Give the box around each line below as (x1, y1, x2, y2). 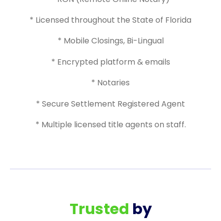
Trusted (69, 199, 129, 220)
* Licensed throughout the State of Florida (30, 14, 191, 26)
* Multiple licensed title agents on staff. (35, 118, 186, 130)
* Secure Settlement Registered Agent (36, 98, 185, 110)
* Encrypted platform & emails (51, 56, 170, 68)
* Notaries (91, 77, 130, 89)
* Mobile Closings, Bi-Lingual (57, 35, 164, 47)
